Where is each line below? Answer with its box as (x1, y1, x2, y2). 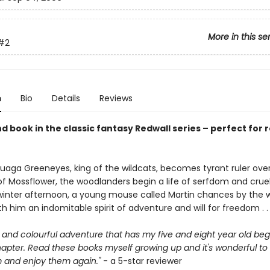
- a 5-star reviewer (100, 255, 182, 267)
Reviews (99, 92, 133, 104)
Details (51, 92, 80, 104)
